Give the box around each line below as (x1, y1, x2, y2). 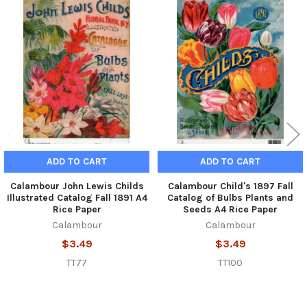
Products (11, 31, 64, 47)
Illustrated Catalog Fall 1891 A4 (6, 191, 147, 204)
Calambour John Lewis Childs (10, 180, 144, 192)
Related (11, 16, 57, 32)
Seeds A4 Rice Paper (183, 203, 278, 215)
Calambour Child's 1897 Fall (167, 180, 293, 192)
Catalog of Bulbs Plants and (167, 191, 293, 204)
